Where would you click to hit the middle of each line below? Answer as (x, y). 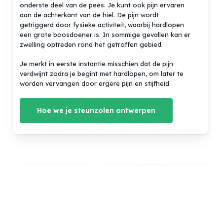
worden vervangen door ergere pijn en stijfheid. (95, 84)
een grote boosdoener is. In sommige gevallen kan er (105, 34)
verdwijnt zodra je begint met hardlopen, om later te (102, 74)
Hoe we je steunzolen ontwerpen (96, 110)
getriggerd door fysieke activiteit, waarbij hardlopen (102, 24)
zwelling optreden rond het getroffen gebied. (92, 44)
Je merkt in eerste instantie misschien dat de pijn (97, 64)
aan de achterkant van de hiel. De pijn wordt (90, 15)
